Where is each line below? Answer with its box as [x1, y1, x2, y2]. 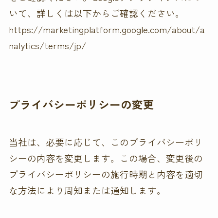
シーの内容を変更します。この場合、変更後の [8, 151, 203, 164]
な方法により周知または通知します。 [8, 183, 166, 197]
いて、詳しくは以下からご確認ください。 [8, 6, 196, 19]
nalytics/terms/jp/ [8, 38, 86, 52]
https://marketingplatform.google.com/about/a [8, 22, 205, 36]
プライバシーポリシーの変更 [8, 96, 154, 112]
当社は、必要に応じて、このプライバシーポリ [8, 135, 203, 148]
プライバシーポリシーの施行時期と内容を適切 [8, 167, 203, 181]
